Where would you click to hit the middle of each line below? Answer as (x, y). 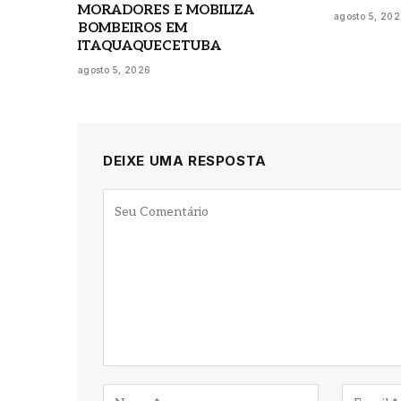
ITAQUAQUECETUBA (149, 46)
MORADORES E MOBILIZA (166, 10)
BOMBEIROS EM (132, 28)
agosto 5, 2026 (115, 70)
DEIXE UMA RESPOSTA (185, 161)
